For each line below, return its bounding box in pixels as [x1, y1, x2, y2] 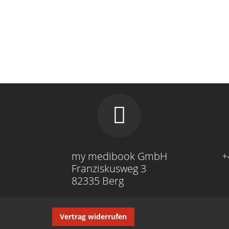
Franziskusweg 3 [71, 162, 146, 175]
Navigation [52, 208, 84, 218]
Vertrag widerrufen [60, 212, 127, 221]
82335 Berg [71, 174, 124, 188]
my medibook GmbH [71, 149, 167, 163]
